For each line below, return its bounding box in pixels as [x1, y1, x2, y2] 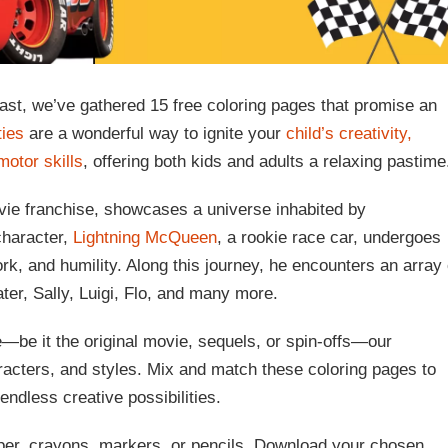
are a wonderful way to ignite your [24, 124, 286, 144]
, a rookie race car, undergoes [217, 228, 441, 248]
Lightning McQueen [73, 228, 217, 248]
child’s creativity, [286, 124, 412, 144]
